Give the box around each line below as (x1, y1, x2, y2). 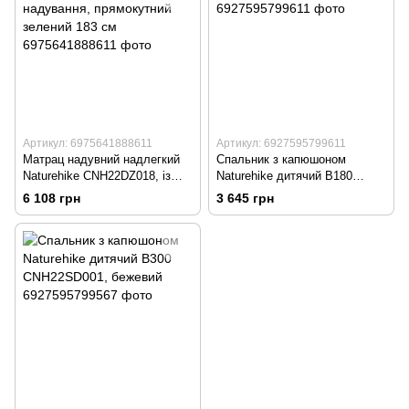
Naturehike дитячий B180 (216, 169, 352, 184)
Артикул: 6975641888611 (23, 137, 152, 151)
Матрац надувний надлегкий (23, 152, 180, 167)
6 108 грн (23, 191, 80, 206)
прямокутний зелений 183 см (23, 202, 183, 216)
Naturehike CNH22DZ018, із (23, 169, 171, 184)
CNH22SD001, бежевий (216, 185, 343, 200)
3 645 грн (216, 191, 274, 206)
